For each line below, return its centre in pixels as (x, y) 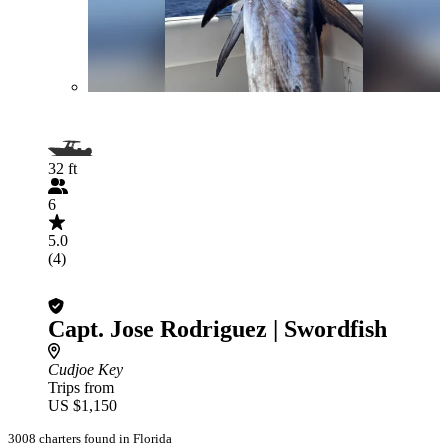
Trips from (81, 387)
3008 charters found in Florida (90, 438)
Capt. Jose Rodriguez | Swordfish (217, 329)
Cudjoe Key (85, 369)
